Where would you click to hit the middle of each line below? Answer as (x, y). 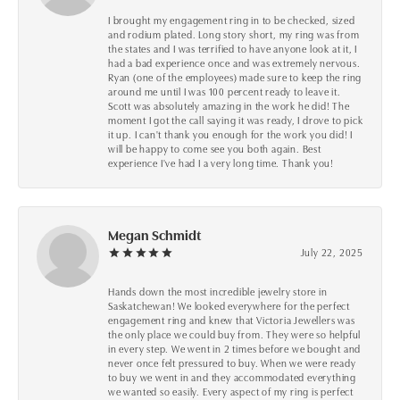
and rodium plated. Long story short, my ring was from (234, 34)
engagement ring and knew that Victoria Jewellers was (232, 320)
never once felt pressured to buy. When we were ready (232, 363)
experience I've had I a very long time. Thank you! (221, 163)
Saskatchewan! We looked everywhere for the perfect (229, 306)
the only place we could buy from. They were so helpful (235, 334)
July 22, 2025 (332, 252)
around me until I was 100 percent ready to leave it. (225, 92)
